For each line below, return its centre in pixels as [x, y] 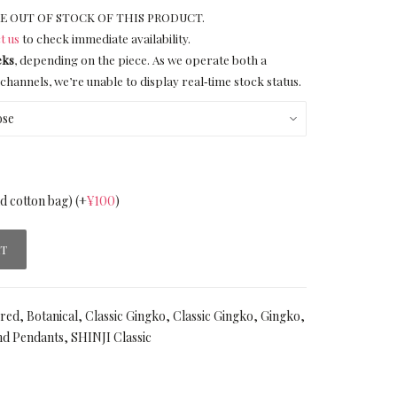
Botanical [52, 316]
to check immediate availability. [105, 39]
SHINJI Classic [111, 337]
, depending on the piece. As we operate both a [140, 60]
